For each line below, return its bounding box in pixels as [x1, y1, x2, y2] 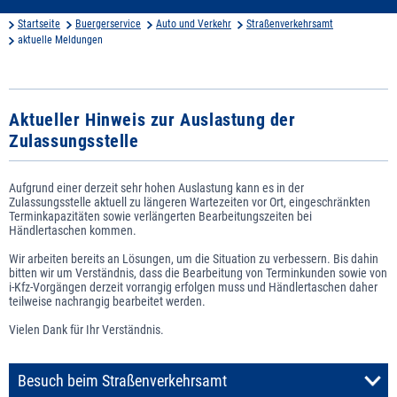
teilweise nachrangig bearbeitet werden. [9, 293, 206, 308]
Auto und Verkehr [156, 17, 231, 30]
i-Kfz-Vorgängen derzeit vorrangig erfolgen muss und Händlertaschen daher [9, 279, 378, 294]
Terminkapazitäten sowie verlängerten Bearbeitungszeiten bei [9, 208, 312, 223]
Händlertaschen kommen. [9, 222, 136, 237]
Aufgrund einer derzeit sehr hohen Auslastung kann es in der [9, 180, 304, 195]
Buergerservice [75, 17, 141, 30]
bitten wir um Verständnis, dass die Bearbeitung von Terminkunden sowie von [9, 265, 387, 280]
